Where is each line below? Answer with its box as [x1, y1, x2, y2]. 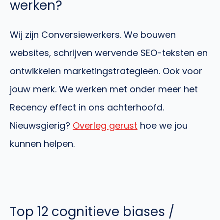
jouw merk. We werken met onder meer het [10, 82, 198, 95]
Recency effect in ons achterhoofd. [10, 101, 164, 113]
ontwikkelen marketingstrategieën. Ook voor [10, 64, 202, 77]
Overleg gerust [73, 119, 137, 132]
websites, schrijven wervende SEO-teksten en [10, 46, 208, 59]
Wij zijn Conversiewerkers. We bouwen [10, 28, 176, 41]
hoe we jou [137, 119, 188, 132]
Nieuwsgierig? [10, 119, 73, 132]
